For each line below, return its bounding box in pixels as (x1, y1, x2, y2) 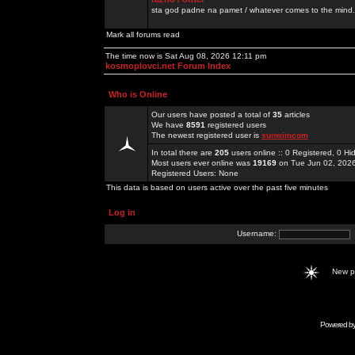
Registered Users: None (151, 169, 239, 177)
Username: (237, 229, 279, 239)
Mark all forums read (106, 30, 180, 39)
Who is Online (109, 90, 167, 99)
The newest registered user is (151, 131, 261, 139)
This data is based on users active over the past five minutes (106, 183, 328, 192)
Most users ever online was (151, 158, 253, 167)
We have (151, 120, 186, 129)
